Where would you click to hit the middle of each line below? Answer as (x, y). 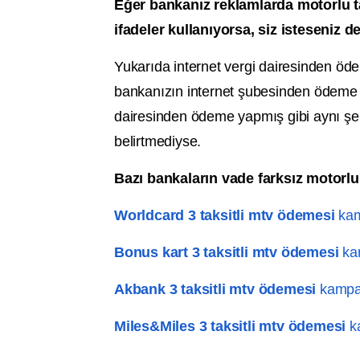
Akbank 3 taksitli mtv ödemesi (215, 290)
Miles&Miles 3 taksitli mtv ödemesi (230, 327)
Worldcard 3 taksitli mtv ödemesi (225, 216)
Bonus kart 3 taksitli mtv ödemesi (227, 253)
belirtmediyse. (158, 142)
